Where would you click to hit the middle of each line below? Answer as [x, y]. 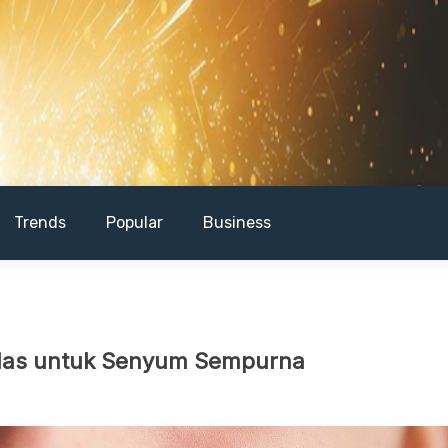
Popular [134, 222]
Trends [40, 222]
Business [237, 222]
